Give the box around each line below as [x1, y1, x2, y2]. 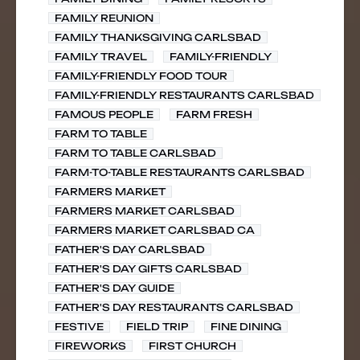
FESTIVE [55, 321, 104, 333]
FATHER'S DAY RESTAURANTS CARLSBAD [55, 301, 293, 313]
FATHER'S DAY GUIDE [55, 282, 174, 294]
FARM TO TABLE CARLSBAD [55, 147, 216, 159]
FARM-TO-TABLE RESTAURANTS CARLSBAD [55, 166, 305, 178]
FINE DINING [211, 321, 281, 333]
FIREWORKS [55, 340, 126, 352]
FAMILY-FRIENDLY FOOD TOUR [55, 70, 227, 82]
